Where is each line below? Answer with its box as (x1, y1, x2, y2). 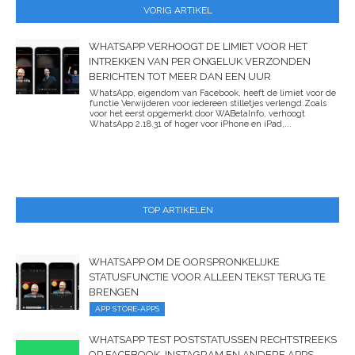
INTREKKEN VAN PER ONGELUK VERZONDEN (89, 55, 311, 67)
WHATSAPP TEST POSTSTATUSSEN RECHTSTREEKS (89, 333, 337, 345)
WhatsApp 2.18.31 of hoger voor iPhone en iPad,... (90, 118, 292, 129)
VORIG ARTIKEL (143, 4, 212, 16)
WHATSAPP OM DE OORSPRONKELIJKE (89, 255, 280, 268)
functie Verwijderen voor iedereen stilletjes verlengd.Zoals (90, 97, 326, 109)
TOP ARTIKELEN (142, 204, 213, 216)
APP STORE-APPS (95, 303, 159, 313)
